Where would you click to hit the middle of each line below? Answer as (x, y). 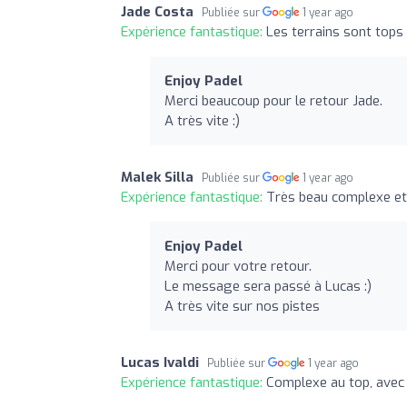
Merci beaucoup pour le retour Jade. (273, 100)
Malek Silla (157, 177)
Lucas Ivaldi (160, 362)
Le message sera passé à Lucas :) (268, 286)
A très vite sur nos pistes (242, 306)
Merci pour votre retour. (238, 266)
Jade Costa (157, 11)
